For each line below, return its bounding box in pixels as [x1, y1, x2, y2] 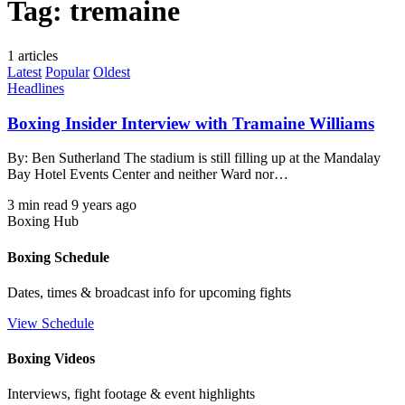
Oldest [93, 63, 130, 80]
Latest [7, 63, 42, 80]
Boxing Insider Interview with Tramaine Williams [7, 113, 374, 133]
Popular [45, 63, 89, 80]
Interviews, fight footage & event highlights [7, 386, 255, 402]
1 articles [7, 47, 58, 63]
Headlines [7, 80, 64, 96]
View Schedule [7, 315, 94, 331]
